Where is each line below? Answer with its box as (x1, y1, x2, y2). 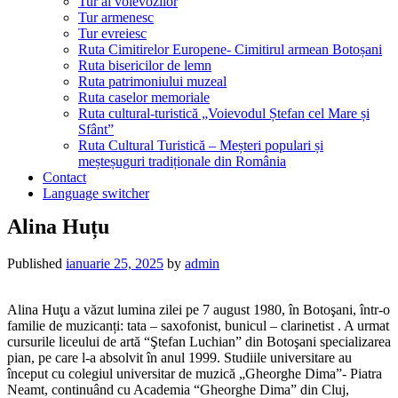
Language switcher (43, 185, 149, 201)
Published (7, 256, 66, 272)
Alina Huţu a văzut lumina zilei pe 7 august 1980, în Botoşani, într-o (7, 302, 390, 318)
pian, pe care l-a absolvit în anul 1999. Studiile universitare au (7, 350, 352, 366)
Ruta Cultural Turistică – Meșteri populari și (78, 137, 323, 153)
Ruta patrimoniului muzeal (78, 73, 227, 89)
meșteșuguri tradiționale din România (78, 153, 286, 169)
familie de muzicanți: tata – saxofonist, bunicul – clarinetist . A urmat (7, 318, 389, 334)
